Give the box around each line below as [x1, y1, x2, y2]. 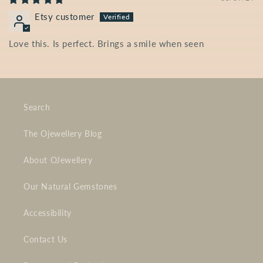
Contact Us [23, 234, 68, 245]
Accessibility [23, 208, 72, 218]
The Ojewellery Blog [23, 129, 102, 139]
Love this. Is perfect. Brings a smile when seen [9, 38, 204, 49]
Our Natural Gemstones [23, 181, 117, 192]
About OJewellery [23, 155, 93, 166]
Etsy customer [35, 11, 95, 22]
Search [23, 102, 50, 113]
